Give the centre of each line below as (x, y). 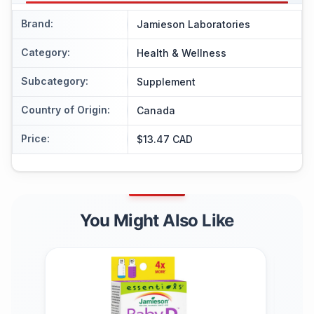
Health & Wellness (182, 53)
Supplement (166, 81)
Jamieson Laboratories (193, 24)
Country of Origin (64, 109)
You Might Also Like (157, 220)
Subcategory (53, 81)
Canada (156, 110)
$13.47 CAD (165, 139)
